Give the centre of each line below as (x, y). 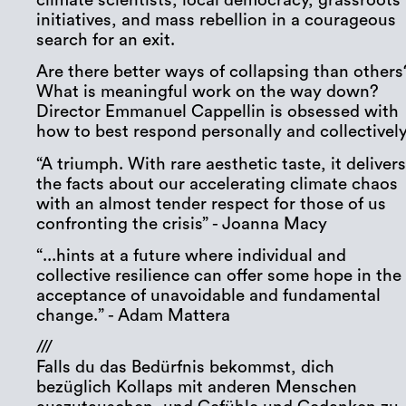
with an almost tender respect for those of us (212, 204)
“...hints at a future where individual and (192, 256)
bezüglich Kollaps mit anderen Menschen (197, 388)
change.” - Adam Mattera (134, 316)
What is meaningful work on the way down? (208, 92)
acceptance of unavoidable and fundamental (209, 296)
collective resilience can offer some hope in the (219, 276)
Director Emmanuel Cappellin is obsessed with (218, 112)
